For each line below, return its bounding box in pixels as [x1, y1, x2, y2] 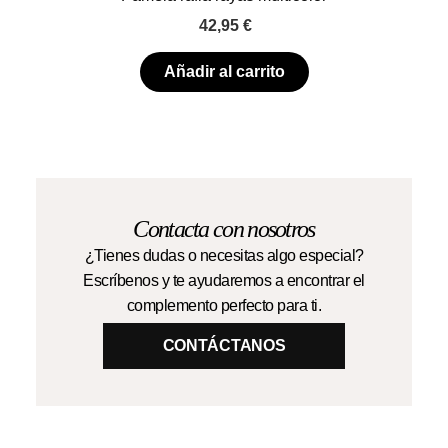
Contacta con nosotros [133, 216, 315, 243]
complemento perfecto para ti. [126, 297, 322, 315]
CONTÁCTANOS [162, 336, 286, 354]
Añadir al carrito [163, 62, 285, 80]
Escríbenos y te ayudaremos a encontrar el [83, 272, 365, 290]
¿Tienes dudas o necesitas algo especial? [84, 247, 364, 265]
